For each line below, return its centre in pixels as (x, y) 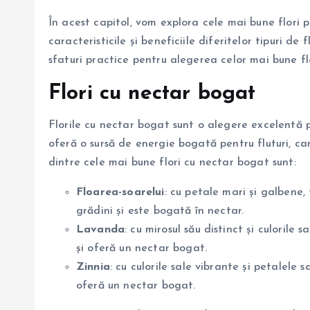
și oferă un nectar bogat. (142, 248)
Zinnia (93, 267)
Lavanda (101, 229)
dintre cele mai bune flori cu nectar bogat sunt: (172, 162)
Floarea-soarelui (120, 192)
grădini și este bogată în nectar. (160, 211)
